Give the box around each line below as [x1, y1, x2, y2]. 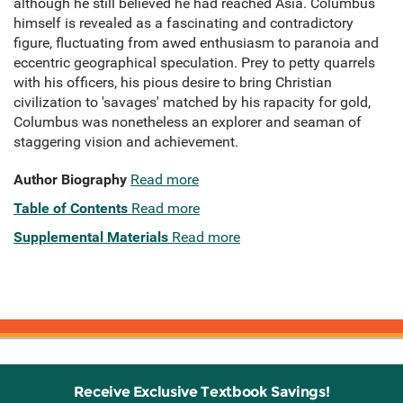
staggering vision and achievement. [13, 133, 238, 151]
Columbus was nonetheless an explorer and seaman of [13, 113, 362, 131]
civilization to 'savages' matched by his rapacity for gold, [13, 94, 371, 112]
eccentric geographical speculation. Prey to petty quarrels [13, 54, 375, 72]
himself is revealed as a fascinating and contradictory [13, 14, 354, 32]
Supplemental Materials [13, 228, 168, 246]
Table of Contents [13, 200, 128, 218]
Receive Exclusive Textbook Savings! [73, 383, 330, 401]
